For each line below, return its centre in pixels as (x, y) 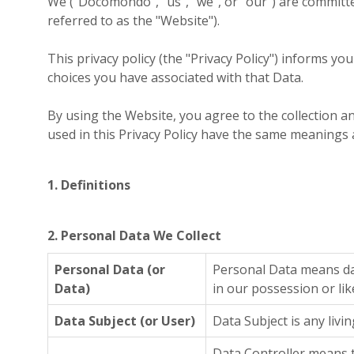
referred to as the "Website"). (134, 21)
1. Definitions (89, 185)
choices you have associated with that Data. (175, 77)
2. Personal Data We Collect (134, 235)
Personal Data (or (110, 269)
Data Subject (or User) (125, 321)
